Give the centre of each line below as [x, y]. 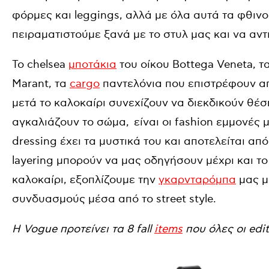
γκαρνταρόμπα [197, 180]
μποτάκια [92, 65]
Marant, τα [41, 84]
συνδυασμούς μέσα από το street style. [114, 199]
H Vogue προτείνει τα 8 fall [83, 229]
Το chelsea [40, 65]
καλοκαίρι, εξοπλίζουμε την [85, 180]
